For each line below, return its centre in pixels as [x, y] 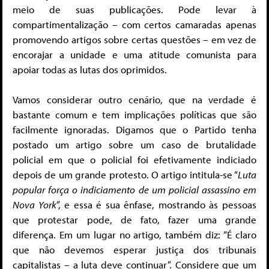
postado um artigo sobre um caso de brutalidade [134, 145]
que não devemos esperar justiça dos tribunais [134, 250]
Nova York [35, 205]
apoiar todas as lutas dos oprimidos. [90, 69]
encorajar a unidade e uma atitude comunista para [134, 54]
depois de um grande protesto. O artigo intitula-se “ [125, 175]
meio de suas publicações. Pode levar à [134, 9]
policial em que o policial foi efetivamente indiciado [134, 160]
